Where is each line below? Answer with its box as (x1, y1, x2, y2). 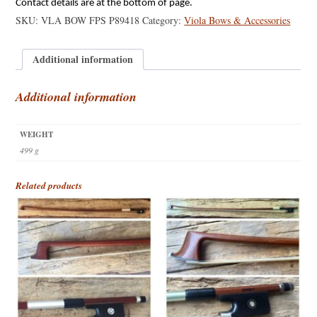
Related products (16, 179, 83, 192)
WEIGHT (19, 128, 53, 140)
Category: (142, 13, 185, 28)
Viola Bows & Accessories (184, 13, 291, 28)
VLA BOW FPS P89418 (41, 13, 140, 28)
